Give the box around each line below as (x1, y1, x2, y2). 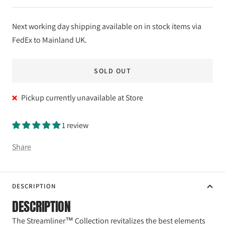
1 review (62, 120, 88, 131)
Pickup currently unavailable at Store (21, 92, 143, 103)
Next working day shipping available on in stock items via (12, 21, 201, 32)
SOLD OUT (94, 66, 131, 76)
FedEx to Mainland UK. (12, 35, 87, 46)
